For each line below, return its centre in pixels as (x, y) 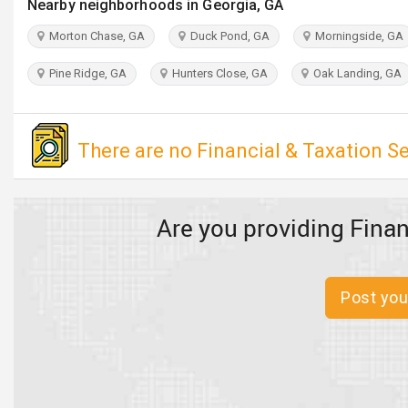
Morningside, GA (357, 36)
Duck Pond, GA (227, 36)
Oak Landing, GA (355, 73)
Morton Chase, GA (94, 36)
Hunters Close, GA (217, 73)
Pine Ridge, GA (85, 73)
